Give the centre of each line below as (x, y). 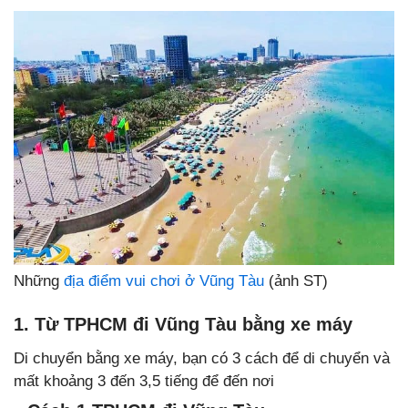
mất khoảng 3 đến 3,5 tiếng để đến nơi (144, 381)
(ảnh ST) (296, 280)
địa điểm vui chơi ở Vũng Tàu (164, 280)
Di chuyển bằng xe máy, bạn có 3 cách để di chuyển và (202, 358)
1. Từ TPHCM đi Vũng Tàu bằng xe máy (183, 324)
